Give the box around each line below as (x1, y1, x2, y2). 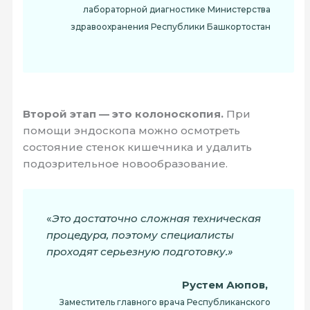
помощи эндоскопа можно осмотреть (23, 124, 241, 138)
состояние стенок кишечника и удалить (23, 140, 253, 154)
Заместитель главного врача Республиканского (59, 296, 271, 307)
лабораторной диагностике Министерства (82, 3, 271, 15)
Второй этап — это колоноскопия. (23, 107, 224, 121)
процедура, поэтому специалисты (46, 228, 235, 241)
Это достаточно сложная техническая (52, 211, 262, 225)
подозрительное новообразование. (23, 157, 228, 171)
